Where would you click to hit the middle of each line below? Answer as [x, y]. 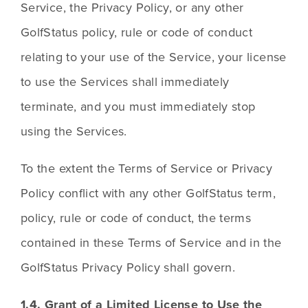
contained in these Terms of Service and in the [151, 243]
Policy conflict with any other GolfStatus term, [148, 193]
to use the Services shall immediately [125, 82]
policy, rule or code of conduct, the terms [136, 218]
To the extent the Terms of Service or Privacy [147, 168]
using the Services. [74, 131]
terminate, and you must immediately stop [138, 107]
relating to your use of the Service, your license [154, 57]
